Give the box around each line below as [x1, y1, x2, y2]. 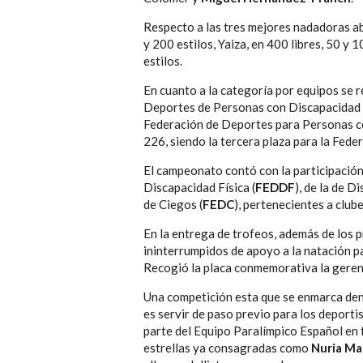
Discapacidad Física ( [143, 180, 255, 195]
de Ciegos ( [143, 197, 203, 212]
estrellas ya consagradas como [143, 340, 311, 356]
